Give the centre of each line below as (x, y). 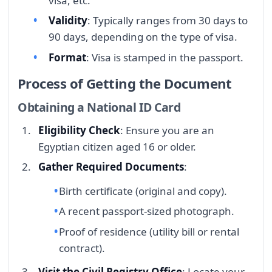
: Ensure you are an (167, 130)
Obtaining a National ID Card (99, 107)
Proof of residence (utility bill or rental (149, 231)
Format (67, 57)
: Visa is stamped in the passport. (165, 57)
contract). (82, 248)
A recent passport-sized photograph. (147, 211)
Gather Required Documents (111, 167)
